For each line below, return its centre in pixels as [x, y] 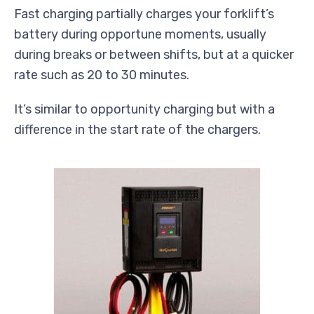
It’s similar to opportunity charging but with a [144, 109]
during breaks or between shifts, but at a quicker [154, 54]
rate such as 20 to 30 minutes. [102, 75]
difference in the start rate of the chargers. [137, 129]
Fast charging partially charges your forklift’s [144, 14]
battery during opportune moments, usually [140, 34]
